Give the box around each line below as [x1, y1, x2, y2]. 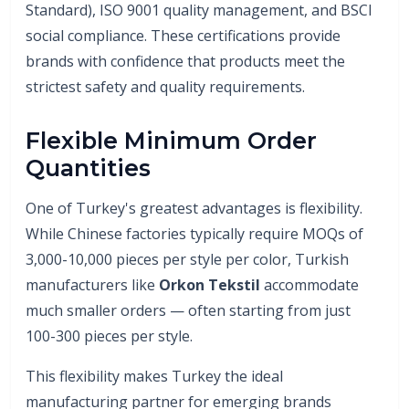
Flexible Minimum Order [26, 126, 317, 154]
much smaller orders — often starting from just [26, 299, 351, 320]
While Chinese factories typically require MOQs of [26, 223, 363, 244]
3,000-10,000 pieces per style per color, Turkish [26, 248, 349, 269]
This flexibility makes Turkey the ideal [26, 365, 283, 386]
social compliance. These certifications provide [26, 25, 341, 46]
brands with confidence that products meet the [26, 50, 345, 71]
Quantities [26, 153, 151, 182]
